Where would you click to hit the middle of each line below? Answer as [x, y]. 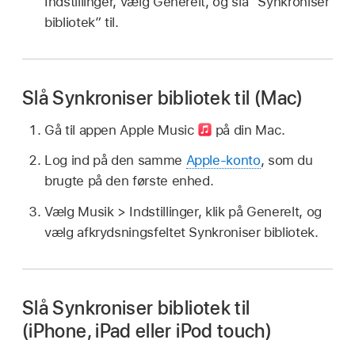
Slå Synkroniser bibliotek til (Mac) [163, 97]
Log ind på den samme [115, 160]
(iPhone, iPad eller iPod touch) [147, 331]
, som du [286, 160]
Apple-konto [223, 160]
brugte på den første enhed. [129, 181]
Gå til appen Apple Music [122, 130]
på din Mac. [248, 130]
